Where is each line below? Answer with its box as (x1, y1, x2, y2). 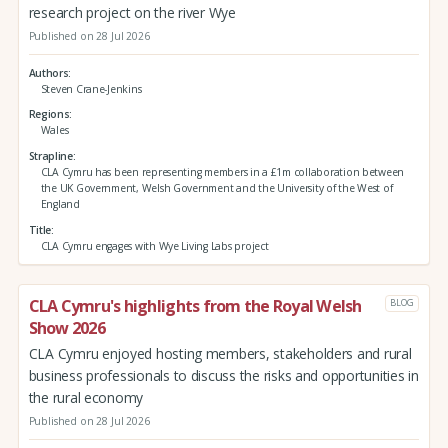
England (40, 197, 80, 212)
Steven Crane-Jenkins (40, 81, 142, 96)
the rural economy (28, 387, 144, 407)
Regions (28, 107, 70, 122)
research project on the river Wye (28, 2, 236, 22)
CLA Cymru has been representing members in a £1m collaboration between (40, 165, 405, 180)
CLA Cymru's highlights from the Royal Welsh (28, 294, 362, 317)
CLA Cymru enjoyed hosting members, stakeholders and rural (28, 343, 412, 363)
